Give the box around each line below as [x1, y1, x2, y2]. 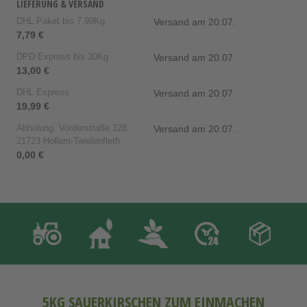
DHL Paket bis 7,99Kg [16, 14, 105, 27]
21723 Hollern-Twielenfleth [16, 134, 120, 147]
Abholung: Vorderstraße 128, [16, 121, 130, 134]
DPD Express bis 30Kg [16, 50, 108, 63]
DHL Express [16, 86, 69, 99]
